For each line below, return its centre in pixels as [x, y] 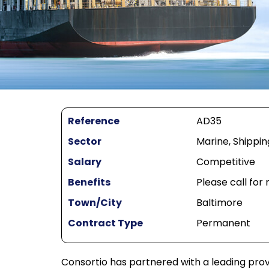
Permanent [223, 223]
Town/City [95, 203]
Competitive [225, 162]
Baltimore [219, 203]
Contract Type [105, 223]
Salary [85, 162]
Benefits [89, 183]
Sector [85, 142]
